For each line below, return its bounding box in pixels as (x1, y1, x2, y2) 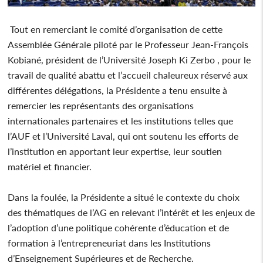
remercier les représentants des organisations (8, 99, 194, 111)
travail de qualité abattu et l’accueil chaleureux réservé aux (8, 69, 248, 80)
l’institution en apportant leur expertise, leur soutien (8, 145, 222, 157)
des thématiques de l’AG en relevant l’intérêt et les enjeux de (8, 206, 255, 218)
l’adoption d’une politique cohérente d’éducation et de (8, 221, 230, 233)
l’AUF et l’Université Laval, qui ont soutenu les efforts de (8, 130, 239, 141)
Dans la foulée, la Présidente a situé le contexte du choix (8, 191, 240, 203)
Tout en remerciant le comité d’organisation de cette (8, 23, 223, 35)
